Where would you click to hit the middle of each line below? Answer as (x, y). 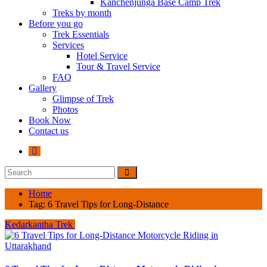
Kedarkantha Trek (40, 224)
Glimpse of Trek (83, 99)
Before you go (56, 24)
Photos (65, 109)
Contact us (49, 131)
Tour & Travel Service (118, 66)
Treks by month (82, 13)
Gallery (43, 88)
